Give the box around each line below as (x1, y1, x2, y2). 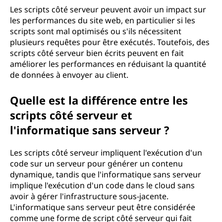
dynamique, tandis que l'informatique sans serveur (10, 169, 201, 180)
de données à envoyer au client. (10, 69, 128, 80)
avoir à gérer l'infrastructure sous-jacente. (10, 191, 168, 202)
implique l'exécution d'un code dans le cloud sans (10, 180, 195, 191)
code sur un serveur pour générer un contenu (10, 158, 183, 169)
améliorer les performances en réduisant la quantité (10, 58, 206, 69)
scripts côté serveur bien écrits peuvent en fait (10, 48, 184, 58)
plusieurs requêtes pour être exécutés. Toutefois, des (10, 37, 210, 48)
